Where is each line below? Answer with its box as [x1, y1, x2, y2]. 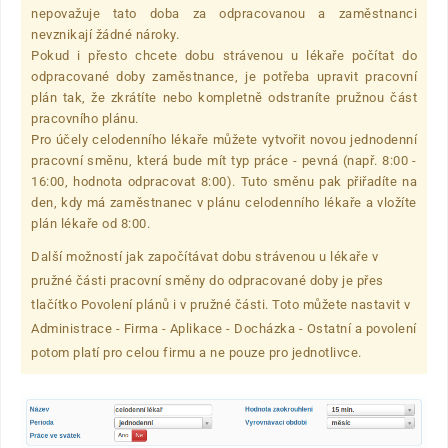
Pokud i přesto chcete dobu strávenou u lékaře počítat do [31, 48, 417, 64]
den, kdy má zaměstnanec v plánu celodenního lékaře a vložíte [31, 195, 417, 211]
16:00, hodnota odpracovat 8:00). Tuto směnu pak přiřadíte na [31, 174, 417, 190]
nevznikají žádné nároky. [31, 27, 179, 43]
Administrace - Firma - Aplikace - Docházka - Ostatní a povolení [31, 321, 417, 337]
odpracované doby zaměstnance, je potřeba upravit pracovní [31, 69, 417, 85]
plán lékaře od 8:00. [31, 216, 150, 232]
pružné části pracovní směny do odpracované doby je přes [31, 273, 384, 289]
